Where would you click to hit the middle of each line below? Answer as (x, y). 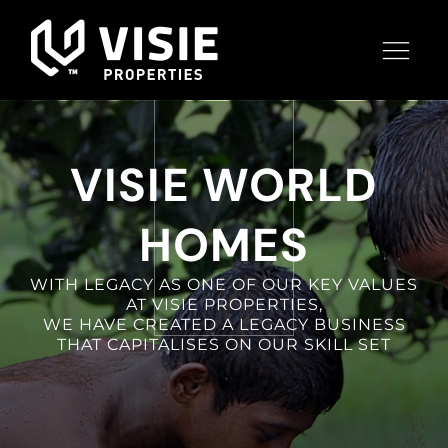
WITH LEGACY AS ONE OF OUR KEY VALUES (224, 284)
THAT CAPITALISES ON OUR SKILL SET (224, 344)
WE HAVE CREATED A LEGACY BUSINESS (224, 324)
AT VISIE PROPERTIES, (224, 304)
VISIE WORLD (224, 185)
